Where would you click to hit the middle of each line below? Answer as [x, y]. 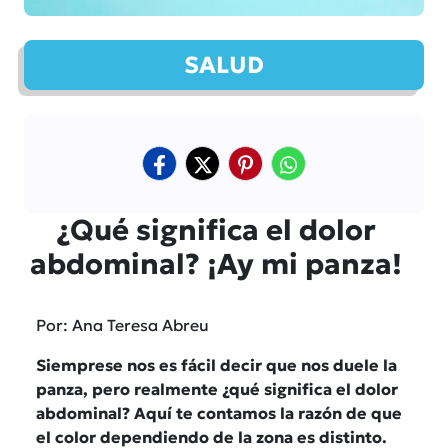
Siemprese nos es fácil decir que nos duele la [216, 364]
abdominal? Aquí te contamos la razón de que [219, 412]
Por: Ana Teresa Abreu [122, 324]
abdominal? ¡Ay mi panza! [216, 263]
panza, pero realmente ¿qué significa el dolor [217, 388]
